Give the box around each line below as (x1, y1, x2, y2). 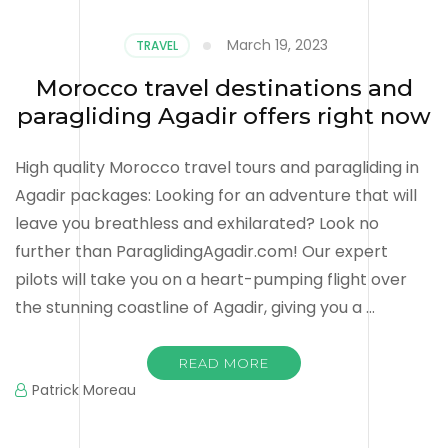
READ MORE (179, 354, 269, 371)
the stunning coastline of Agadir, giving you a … (15, 295, 375, 319)
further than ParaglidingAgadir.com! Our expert (15, 239, 388, 263)
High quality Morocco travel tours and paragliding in (15, 155, 419, 179)
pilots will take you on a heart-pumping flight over (15, 267, 407, 291)
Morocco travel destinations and (35, 73, 413, 102)
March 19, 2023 (226, 34, 328, 55)
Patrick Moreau (32, 379, 136, 400)
